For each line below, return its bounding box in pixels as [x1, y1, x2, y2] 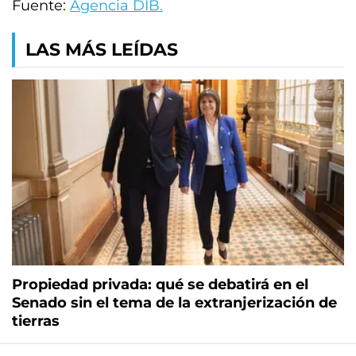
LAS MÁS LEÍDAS [25, 39, 178, 60]
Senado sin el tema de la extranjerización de [12, 294, 337, 312]
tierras [12, 312, 60, 331]
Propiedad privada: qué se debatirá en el [12, 276, 308, 294]
